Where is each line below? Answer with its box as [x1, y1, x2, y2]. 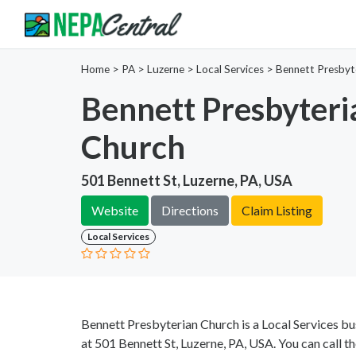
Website [91, 202, 138, 218]
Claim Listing [242, 202, 312, 218]
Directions [161, 202, 219, 218]
